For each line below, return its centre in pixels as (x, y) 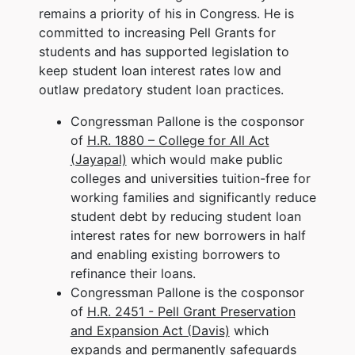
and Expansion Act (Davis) (150, 330)
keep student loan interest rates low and (160, 70)
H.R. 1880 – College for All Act (178, 140)
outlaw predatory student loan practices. (161, 89)
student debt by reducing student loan (185, 216)
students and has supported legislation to (164, 51)
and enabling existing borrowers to (175, 254)
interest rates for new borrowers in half (188, 235)
